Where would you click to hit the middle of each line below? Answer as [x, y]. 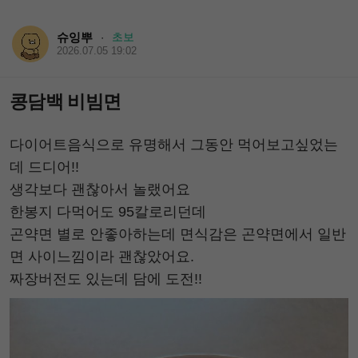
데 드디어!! [44, 167]
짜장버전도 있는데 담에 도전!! [106, 278]
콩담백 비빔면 [66, 101]
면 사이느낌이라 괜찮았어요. [102, 256]
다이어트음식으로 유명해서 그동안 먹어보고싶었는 [174, 144]
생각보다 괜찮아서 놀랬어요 [100, 189]
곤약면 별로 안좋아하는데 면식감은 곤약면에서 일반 [178, 234]
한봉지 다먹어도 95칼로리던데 [108, 211]
